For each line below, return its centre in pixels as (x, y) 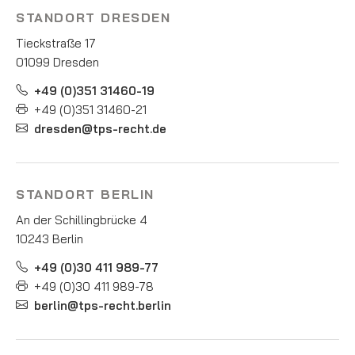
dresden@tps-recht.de (100, 129)
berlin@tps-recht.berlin (103, 306)
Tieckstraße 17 (56, 44)
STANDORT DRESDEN (94, 18)
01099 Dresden (57, 63)
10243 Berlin (50, 239)
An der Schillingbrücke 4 (82, 220)
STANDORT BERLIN (85, 195)
